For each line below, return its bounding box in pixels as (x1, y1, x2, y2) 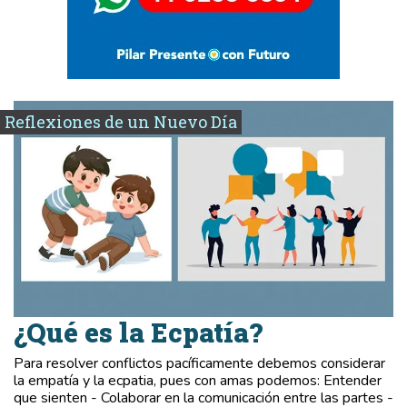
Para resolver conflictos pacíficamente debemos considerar (14, 353, 385, 374)
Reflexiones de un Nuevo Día (5, 110, 237, 133)
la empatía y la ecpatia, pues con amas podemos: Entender (14, 371, 382, 392)
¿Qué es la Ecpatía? (14, 315, 263, 351)
